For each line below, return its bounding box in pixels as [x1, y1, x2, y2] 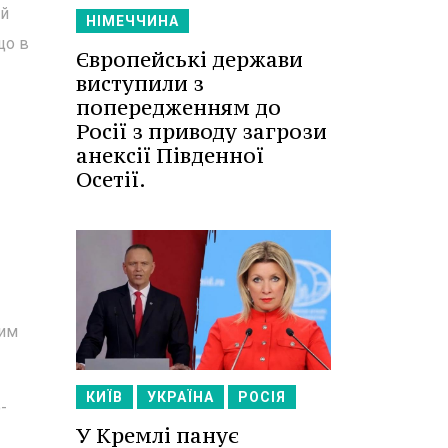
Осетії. [76, 165, 146, 193]
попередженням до [76, 93, 281, 121]
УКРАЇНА [147, 389, 214, 406]
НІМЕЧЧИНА [86, 12, 179, 29]
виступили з [76, 69, 204, 97]
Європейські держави [76, 45, 303, 73]
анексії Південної [76, 141, 264, 169]
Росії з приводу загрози [76, 117, 327, 145]
